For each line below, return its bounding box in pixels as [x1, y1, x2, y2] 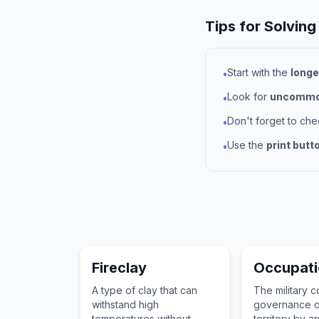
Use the [227, 139, 266, 151]
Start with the [227, 66, 291, 78]
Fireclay [92, 259, 147, 276]
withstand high [92, 298, 159, 310]
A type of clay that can [92, 284, 197, 296]
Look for [227, 90, 270, 103]
